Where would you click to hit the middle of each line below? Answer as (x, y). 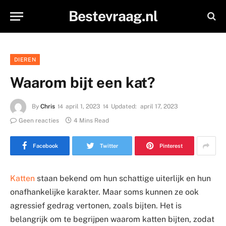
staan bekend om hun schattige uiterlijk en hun (123, 178)
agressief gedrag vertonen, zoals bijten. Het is (96, 206)
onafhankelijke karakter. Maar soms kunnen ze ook (104, 192)
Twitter (109, 146)
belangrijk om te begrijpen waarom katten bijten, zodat (112, 219)
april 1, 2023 (83, 107)
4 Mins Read (91, 121)
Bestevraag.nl (113, 16)
